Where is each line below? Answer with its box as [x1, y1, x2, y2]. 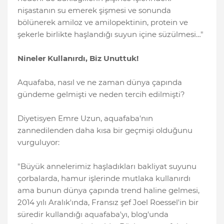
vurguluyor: [17, 137, 59, 147]
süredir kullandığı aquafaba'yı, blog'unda [17, 209, 168, 219]
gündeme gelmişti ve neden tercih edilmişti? [17, 89, 185, 99]
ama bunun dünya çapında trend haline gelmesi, [17, 185, 199, 195]
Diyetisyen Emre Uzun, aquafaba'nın [17, 113, 153, 123]
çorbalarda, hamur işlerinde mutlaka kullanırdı [17, 173, 190, 183]
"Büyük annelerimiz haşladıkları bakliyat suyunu [17, 161, 196, 171]
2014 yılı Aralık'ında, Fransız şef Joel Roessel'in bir [17, 197, 198, 207]
